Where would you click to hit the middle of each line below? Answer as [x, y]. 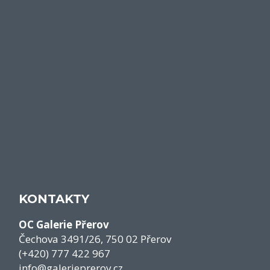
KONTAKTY [54, 199]
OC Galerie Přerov [64, 224]
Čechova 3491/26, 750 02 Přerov [95, 239]
